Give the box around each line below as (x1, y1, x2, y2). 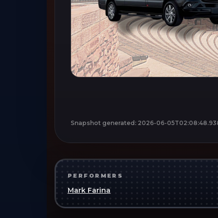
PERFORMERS (68, 172, 124, 179)
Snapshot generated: (71, 119, 136, 127)
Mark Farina (68, 185, 110, 195)
